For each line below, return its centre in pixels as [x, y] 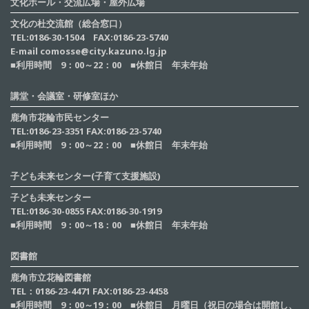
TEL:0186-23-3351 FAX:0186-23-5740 [86, 131]
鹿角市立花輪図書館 [51, 278]
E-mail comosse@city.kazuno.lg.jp [89, 51]
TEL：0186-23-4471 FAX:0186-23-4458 [89, 291]
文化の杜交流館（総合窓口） [69, 24]
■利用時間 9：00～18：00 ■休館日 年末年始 [109, 225]
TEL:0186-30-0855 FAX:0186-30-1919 [86, 211]
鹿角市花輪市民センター [60, 118]
